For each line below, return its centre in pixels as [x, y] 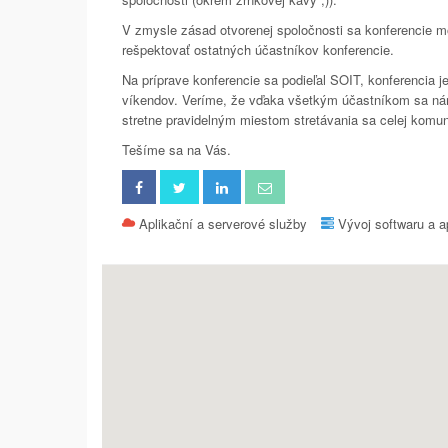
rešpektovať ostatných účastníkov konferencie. [258, 49]
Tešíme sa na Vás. [176, 149]
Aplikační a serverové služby [223, 223]
